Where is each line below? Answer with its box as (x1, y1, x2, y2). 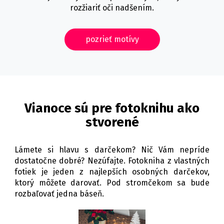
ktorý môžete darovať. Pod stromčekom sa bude (14, 178, 209, 187)
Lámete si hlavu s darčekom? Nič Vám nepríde (14, 145, 209, 154)
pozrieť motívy (85, 34, 139, 44)
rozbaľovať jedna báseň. (14, 189, 104, 198)
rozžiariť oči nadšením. (70, 3, 154, 12)
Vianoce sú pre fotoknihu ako (24, 100, 199, 116)
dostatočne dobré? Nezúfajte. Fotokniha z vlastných (14, 156, 209, 165)
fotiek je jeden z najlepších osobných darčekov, (14, 167, 209, 176)
